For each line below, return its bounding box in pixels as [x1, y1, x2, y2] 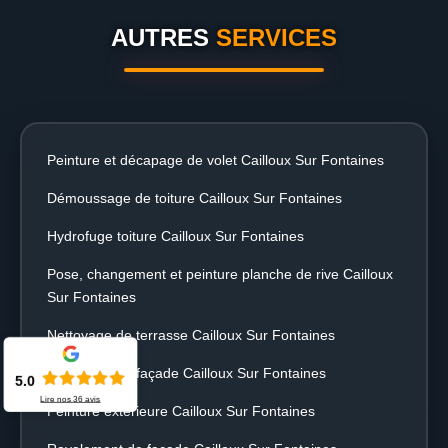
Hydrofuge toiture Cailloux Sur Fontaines [47, 228, 304, 244]
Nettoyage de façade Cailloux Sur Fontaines [47, 365, 326, 381]
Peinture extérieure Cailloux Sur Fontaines [47, 403, 315, 419]
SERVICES [216, 24, 337, 51]
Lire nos [40, 393, 74, 404]
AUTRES [111, 24, 216, 51]
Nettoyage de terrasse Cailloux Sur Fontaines [47, 327, 335, 343]
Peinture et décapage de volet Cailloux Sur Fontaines [47, 152, 384, 168]
